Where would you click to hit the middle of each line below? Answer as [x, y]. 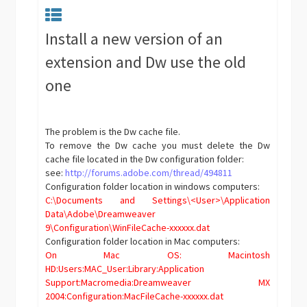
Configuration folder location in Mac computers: [143, 241]
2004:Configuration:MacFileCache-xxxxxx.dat [135, 296]
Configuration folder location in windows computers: [153, 186]
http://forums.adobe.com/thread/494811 [149, 173]
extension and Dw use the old [146, 62]
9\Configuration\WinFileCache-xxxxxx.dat [128, 228]
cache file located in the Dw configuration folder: [145, 159]
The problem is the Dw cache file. [113, 132]
